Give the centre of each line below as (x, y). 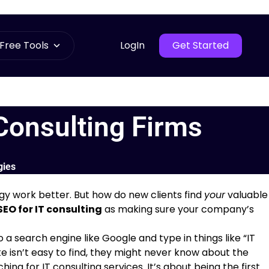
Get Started (201, 45)
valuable (246, 195)
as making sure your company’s (178, 209)
